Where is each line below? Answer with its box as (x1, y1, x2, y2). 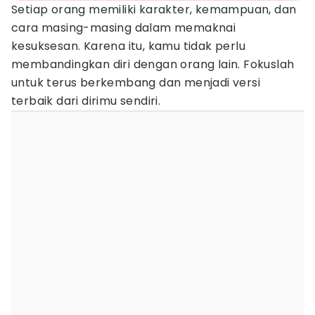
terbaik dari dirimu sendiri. (11, 93, 161, 109)
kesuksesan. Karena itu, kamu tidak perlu (11, 38, 245, 54)
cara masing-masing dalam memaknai (11, 20, 236, 36)
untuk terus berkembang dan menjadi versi (11, 75, 260, 91)
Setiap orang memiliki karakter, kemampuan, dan (11, 1, 297, 18)
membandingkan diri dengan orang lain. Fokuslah (11, 56, 295, 72)
